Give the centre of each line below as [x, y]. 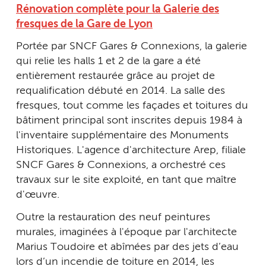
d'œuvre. [38, 195]
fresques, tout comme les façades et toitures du [132, 106]
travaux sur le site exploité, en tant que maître [126, 180]
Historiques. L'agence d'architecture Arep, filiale [131, 151]
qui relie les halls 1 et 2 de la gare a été [108, 61]
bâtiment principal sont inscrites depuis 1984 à [129, 121]
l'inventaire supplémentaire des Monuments [122, 136]
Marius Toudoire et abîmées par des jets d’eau [127, 247]
